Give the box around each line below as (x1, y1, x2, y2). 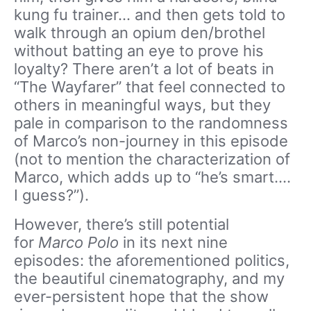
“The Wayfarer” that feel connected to (14, 78, 285, 96)
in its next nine (119, 233, 228, 251)
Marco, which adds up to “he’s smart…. (14, 168, 291, 186)
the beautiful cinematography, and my (14, 269, 285, 287)
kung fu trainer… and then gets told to (14, 6, 285, 24)
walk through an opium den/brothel (14, 24, 265, 42)
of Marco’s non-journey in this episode (14, 132, 288, 150)
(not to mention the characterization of (14, 150, 290, 168)
